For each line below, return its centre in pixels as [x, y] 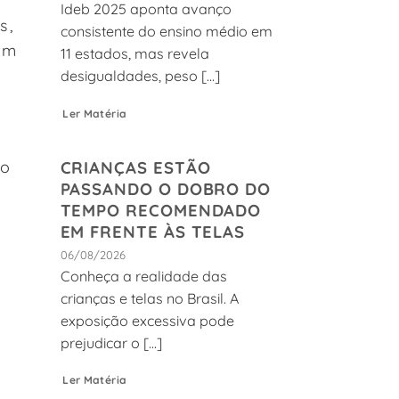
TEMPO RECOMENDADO [161, 211]
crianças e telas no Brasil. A [149, 298]
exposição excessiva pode [147, 320]
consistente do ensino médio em [166, 31]
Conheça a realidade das [143, 276]
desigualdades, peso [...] [140, 75]
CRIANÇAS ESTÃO [135, 168]
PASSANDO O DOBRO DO [166, 189]
